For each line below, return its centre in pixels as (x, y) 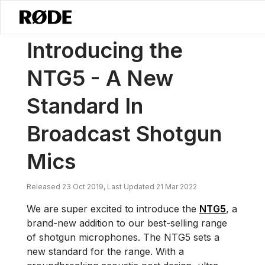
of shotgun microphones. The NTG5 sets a (123, 237)
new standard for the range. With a (105, 251)
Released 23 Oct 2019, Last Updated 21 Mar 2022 (112, 187)
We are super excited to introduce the (113, 209)
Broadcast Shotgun (124, 134)
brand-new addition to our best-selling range (127, 223)
